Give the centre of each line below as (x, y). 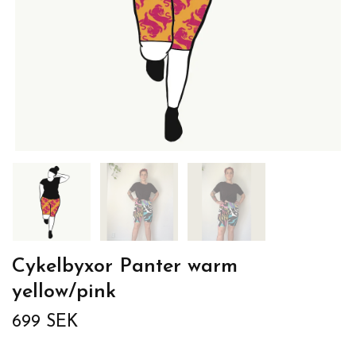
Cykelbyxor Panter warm (125, 267)
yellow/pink (64, 292)
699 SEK (45, 322)
